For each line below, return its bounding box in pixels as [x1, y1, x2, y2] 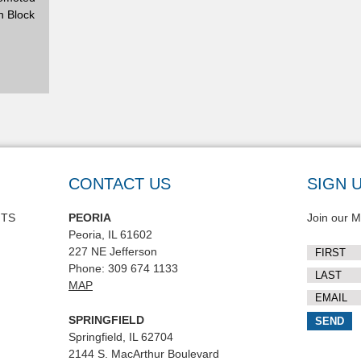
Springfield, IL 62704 [68, 330, 173, 343]
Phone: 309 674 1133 [68, 262, 178, 275]
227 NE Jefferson [68, 245, 157, 258]
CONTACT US [68, 175, 171, 193]
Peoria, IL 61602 [68, 228, 152, 241]
